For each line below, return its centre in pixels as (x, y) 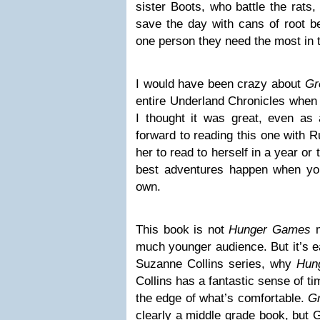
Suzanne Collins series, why (216, 264)
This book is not (182, 230)
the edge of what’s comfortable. (222, 298)
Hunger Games (272, 230)
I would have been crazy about (220, 84)
